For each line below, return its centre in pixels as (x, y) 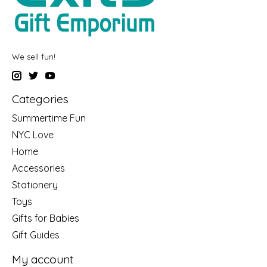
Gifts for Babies (46, 218)
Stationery (35, 184)
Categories (40, 99)
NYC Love (33, 134)
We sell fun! (34, 56)
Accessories (38, 168)
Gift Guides (36, 235)
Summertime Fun (49, 118)
